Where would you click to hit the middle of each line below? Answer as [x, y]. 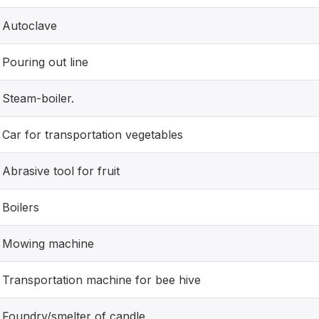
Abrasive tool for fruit [61, 171]
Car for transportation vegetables [93, 135]
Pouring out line [45, 62]
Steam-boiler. [38, 98]
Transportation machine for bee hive [101, 280]
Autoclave [30, 26]
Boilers [21, 207]
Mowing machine [48, 244]
